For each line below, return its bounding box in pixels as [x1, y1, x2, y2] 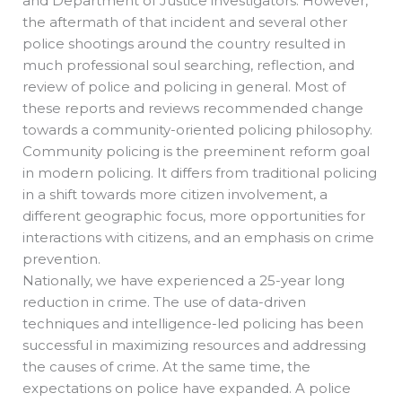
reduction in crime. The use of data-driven [22, 293, 306, 310]
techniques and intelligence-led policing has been [22, 314, 363, 332]
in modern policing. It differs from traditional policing [22, 163, 377, 181]
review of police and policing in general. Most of [22, 77, 345, 95]
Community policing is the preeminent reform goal [22, 142, 370, 160]
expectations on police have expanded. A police [22, 379, 351, 397]
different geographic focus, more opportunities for [22, 206, 365, 224]
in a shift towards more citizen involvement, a [22, 185, 328, 203]
